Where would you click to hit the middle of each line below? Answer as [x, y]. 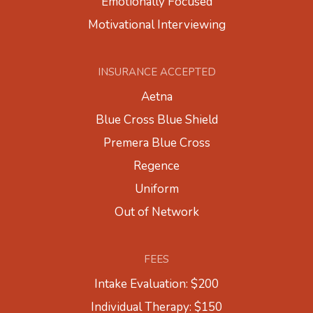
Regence [156, 166]
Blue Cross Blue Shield [156, 120]
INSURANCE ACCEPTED [156, 72]
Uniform [156, 189]
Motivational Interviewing [156, 25]
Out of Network [156, 212]
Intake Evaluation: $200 [156, 284]
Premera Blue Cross [156, 143]
